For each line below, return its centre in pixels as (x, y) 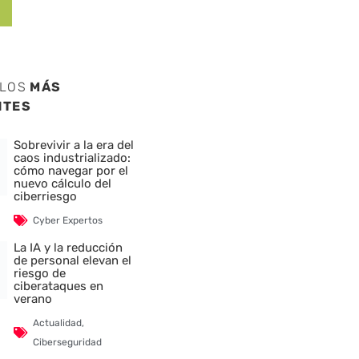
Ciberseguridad (68, 342)
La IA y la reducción (69, 247)
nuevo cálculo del (63, 183)
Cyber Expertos (68, 220)
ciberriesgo (46, 196)
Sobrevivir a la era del (74, 145)
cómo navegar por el (71, 170)
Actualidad (58, 323)
